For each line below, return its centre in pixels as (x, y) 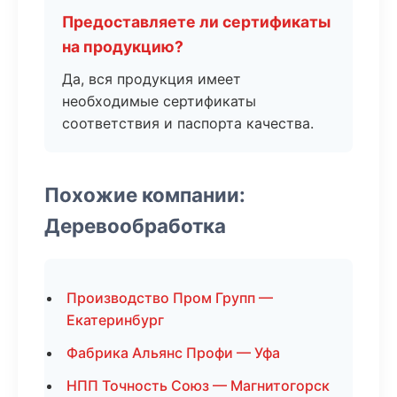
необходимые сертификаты (159, 101)
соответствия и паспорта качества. (188, 123)
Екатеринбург (115, 320)
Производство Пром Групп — (170, 298)
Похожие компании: (145, 195)
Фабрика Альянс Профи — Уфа (173, 353)
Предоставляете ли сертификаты (196, 22)
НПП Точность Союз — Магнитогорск (198, 385)
